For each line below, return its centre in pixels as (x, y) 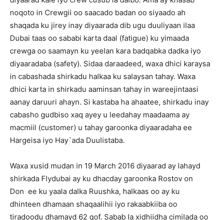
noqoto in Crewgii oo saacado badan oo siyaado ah (98, 13)
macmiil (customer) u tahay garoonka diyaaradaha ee (101, 127)
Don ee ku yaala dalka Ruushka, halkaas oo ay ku (95, 191)
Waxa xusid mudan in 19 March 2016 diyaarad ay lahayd (105, 166)
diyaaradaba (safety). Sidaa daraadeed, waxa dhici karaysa (110, 64)
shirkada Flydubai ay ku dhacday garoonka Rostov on (101, 179)
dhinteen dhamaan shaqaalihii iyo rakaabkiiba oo (94, 204)
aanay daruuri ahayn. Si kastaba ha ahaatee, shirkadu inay (109, 102)
